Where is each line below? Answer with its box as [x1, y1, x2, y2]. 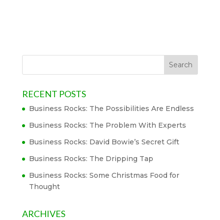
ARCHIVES [22, 208, 65, 219]
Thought [28, 182, 60, 191]
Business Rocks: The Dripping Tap [28, 154, 153, 163]
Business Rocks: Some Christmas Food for [28, 170, 179, 180]
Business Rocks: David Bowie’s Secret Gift [28, 137, 179, 146]
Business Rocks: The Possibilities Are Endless [28, 104, 194, 113]
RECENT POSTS [22, 88, 86, 99]
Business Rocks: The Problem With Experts [28, 120, 186, 130]
